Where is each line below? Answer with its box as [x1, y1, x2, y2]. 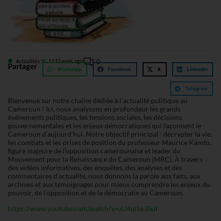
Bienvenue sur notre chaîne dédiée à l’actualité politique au [7, 96, 187, 105]
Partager [7, 61, 37, 71]
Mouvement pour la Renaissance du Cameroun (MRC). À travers [7, 155, 203, 164]
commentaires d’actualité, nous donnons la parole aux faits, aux [7, 172, 200, 181]
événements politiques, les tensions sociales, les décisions [7, 113, 182, 122]
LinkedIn [186, 66, 208, 72]
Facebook [108, 66, 132, 72]
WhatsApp [57, 66, 82, 72]
